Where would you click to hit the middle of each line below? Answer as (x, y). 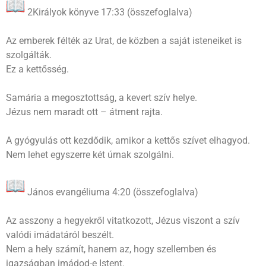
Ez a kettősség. (37, 69)
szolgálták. (29, 55)
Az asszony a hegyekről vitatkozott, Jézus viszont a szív (123, 220)
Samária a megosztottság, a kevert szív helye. (102, 97)
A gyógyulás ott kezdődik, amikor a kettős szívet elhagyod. (128, 140)
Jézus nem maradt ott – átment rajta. (84, 112)
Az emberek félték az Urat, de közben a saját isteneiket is (124, 40)
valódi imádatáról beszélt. (60, 235)
